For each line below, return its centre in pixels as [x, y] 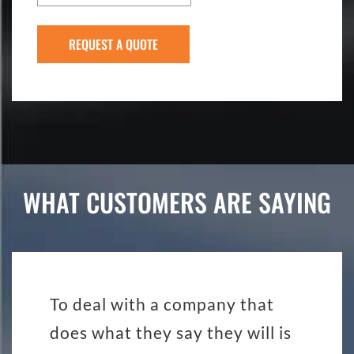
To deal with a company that [162, 303]
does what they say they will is [171, 332]
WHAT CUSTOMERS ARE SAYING [177, 201]
